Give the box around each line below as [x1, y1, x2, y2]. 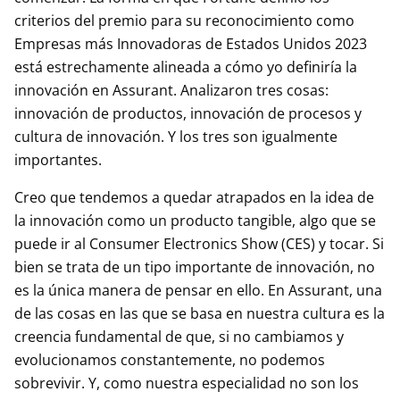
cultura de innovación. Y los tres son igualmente [14, 127, 337, 146]
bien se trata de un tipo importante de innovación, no [14, 257, 375, 277]
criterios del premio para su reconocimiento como [14, 11, 354, 30]
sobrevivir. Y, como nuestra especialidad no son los [14, 373, 359, 393]
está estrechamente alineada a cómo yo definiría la [14, 57, 357, 77]
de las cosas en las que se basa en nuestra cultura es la [14, 304, 385, 323]
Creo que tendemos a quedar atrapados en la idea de [14, 187, 374, 207]
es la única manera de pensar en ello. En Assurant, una [14, 280, 382, 300]
